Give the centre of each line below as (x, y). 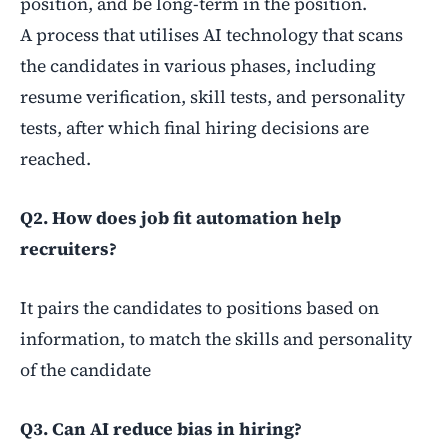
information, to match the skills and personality (216, 338)
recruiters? (68, 248)
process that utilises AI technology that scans (217, 34)
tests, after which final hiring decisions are (194, 127)
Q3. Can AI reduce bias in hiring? (161, 428)
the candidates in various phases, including (198, 65)
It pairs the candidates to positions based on (199, 307)
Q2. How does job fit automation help (180, 217)
